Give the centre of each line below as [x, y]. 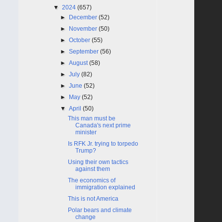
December [84, 17]
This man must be [91, 118]
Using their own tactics [98, 162]
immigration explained [105, 187]
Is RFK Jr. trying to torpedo [103, 143]
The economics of [91, 180]
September [85, 51]
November [84, 28]
